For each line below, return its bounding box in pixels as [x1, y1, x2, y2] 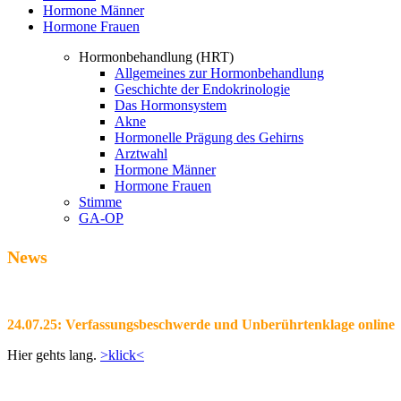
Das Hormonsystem [115, 98, 226, 114]
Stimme [79, 194, 122, 210]
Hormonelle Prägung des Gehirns [115, 130, 303, 146]
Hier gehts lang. [7, 347, 100, 363]
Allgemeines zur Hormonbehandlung [115, 65, 324, 81]
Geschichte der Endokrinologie [115, 81, 290, 98]
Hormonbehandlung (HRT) [79, 49, 234, 65]
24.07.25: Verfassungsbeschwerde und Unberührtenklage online [7, 317, 395, 333]
